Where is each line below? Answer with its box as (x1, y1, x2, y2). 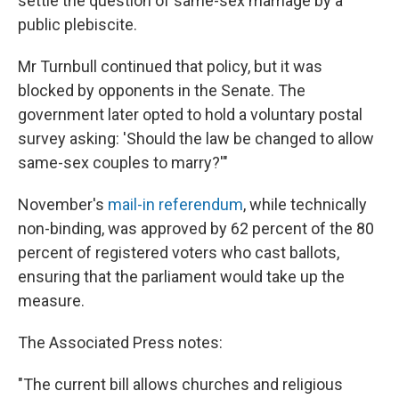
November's (18, 195, 108, 214)
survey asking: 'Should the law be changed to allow (18, 129, 374, 148)
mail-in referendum (108, 195, 243, 214)
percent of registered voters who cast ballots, (18, 243, 339, 262)
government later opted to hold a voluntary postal (18, 105, 362, 124)
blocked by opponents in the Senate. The (18, 81, 305, 100)
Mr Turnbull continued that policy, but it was (18, 57, 322, 76)
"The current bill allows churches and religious (18, 375, 343, 394)
